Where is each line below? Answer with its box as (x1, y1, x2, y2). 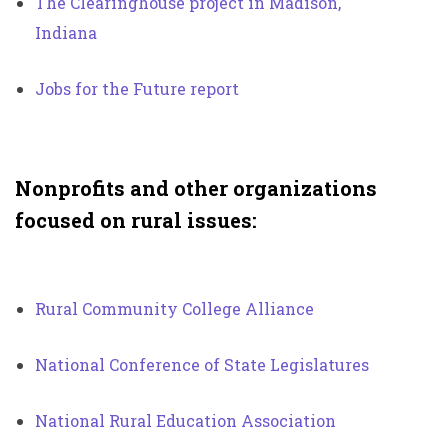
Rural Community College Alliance (35, 297, 314, 319)
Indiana (35, 21, 97, 43)
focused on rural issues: (15, 206, 257, 233)
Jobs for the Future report (35, 77, 239, 99)
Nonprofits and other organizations (15, 174, 377, 201)
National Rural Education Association (35, 409, 336, 431)
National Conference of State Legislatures (35, 353, 369, 375)
